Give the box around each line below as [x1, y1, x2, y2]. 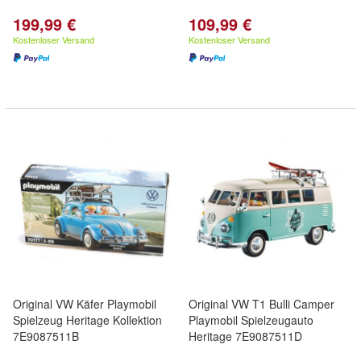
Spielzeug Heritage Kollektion [13, 312, 162, 328]
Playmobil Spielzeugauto [189, 312, 313, 328]
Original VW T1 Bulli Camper [189, 296, 334, 312]
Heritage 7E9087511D [189, 328, 302, 344]
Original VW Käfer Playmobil [13, 296, 156, 312]
